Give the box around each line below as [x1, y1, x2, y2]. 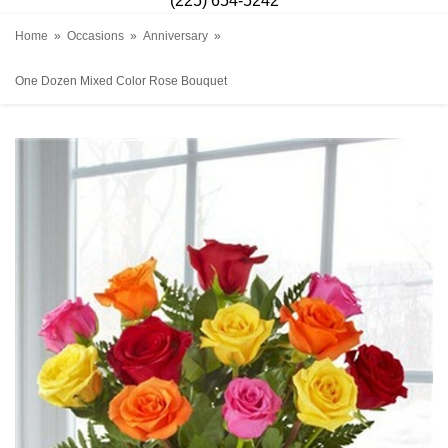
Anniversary [143, 28, 208, 43]
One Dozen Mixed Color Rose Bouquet [15, 73, 227, 88]
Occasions [67, 28, 124, 43]
